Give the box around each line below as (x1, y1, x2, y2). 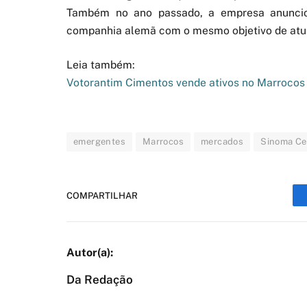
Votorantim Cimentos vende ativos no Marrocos (66, 76, 305, 90)
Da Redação (66, 273, 133, 287)
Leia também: (66, 58, 135, 72)
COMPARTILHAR (66, 190, 138, 201)
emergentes (73, 136, 125, 147)
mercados (201, 136, 244, 147)
